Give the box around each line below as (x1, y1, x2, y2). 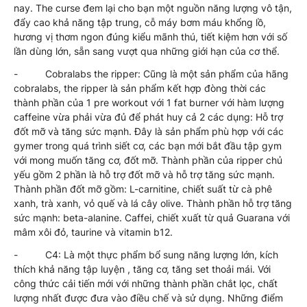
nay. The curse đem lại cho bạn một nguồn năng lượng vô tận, (14, 1, 292, 14)
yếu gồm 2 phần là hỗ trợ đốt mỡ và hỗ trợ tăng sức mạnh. (14, 168, 275, 180)
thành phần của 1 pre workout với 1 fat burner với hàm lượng (14, 96, 284, 108)
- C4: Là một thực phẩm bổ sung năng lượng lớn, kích (14, 248, 278, 260)
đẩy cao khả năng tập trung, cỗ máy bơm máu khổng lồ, (14, 16, 266, 28)
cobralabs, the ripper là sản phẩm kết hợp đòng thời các (14, 82, 266, 94)
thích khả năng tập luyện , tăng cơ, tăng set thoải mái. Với (14, 262, 271, 275)
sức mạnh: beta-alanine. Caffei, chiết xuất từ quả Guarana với (14, 211, 290, 223)
